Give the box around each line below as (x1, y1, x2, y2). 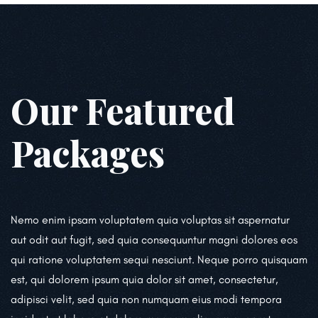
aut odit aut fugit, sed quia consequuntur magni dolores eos (11, 233, 297, 247)
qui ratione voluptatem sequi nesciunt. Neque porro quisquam (11, 253, 307, 267)
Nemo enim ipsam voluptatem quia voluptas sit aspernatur (11, 213, 290, 227)
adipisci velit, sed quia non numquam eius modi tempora (11, 292, 282, 307)
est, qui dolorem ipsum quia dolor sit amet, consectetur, (11, 273, 278, 287)
